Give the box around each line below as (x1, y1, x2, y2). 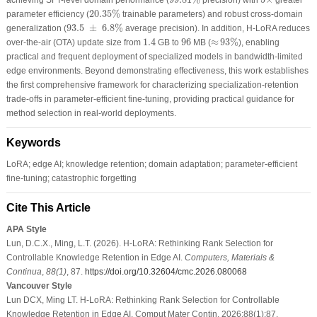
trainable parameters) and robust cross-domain (120, 8, 303, 19)
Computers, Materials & (184, 252, 275, 263)
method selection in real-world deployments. (6, 108, 176, 118)
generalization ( (6, 23, 67, 33)
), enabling (238, 37, 279, 47)
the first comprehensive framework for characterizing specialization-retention (6, 79, 299, 90)
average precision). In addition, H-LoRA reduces (123, 23, 311, 33)
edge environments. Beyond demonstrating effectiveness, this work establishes (6, 65, 309, 76)
